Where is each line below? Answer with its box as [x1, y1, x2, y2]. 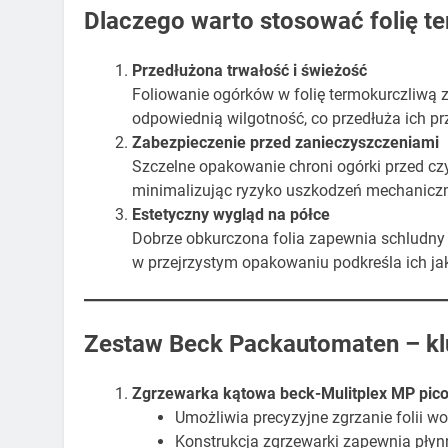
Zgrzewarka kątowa [132, 387, 276, 407]
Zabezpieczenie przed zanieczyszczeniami [132, 136, 439, 156]
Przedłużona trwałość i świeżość [132, 64, 367, 84]
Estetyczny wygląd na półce [132, 208, 330, 228]
